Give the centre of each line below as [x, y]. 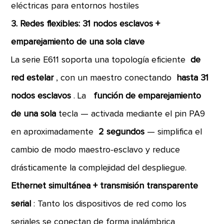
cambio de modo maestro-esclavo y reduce [96, 150]
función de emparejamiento [146, 96]
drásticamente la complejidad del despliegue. [99, 168]
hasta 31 [193, 78]
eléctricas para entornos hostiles [75, 6]
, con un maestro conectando [116, 78]
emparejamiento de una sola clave [78, 42]
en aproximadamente [55, 132]
